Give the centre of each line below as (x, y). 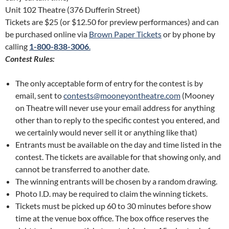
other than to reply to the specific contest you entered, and (118, 120)
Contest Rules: (30, 59)
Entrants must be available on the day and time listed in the (118, 145)
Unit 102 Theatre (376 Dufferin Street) (73, 10)
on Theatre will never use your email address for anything (115, 108)
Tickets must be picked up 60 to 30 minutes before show (113, 206)
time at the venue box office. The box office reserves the (112, 218)
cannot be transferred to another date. (82, 169)
